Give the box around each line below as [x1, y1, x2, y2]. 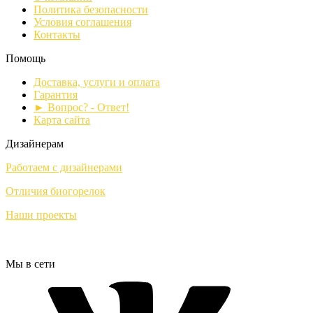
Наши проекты [6, 208, 77, 221]
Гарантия [34, 88, 78, 101]
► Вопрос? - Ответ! [34, 101, 129, 113]
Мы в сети [6, 257, 55, 270]
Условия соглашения [34, 15, 131, 28]
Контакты [34, 28, 80, 41]
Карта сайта [34, 113, 90, 126]
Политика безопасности [34, 3, 148, 15]
